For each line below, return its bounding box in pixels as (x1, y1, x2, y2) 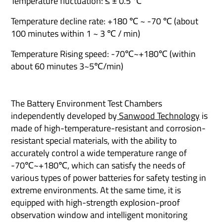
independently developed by (11, 109, 117, 122)
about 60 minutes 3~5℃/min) (11, 59, 126, 73)
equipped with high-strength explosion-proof (11, 195, 180, 209)
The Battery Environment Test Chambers (11, 96, 163, 110)
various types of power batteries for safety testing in (11, 170, 207, 184)
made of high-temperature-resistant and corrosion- (11, 121, 206, 135)
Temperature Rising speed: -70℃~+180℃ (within (11, 47, 196, 60)
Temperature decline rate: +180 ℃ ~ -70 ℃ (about (11, 14, 199, 28)
